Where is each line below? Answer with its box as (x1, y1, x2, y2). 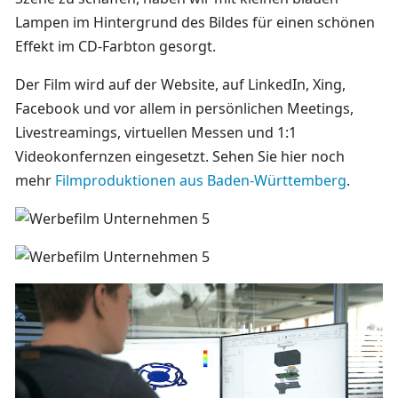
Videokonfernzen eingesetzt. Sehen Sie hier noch (15, 146, 345, 166)
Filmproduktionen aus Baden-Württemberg (55, 170, 346, 190)
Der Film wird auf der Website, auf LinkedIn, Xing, (15, 74, 346, 94)
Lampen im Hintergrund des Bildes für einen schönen (15, 12, 375, 32)
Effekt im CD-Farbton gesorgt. (15, 36, 216, 56)
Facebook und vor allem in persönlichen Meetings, (15, 98, 354, 118)
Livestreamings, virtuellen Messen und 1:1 (15, 122, 297, 142)
